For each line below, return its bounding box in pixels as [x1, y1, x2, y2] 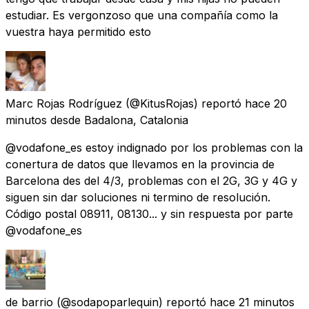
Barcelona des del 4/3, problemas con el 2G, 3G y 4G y [6, 173, 297, 188]
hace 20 [245, 96, 287, 110]
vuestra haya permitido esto [6, 24, 151, 39]
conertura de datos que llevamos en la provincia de [6, 157, 275, 171]
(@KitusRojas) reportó [126, 96, 241, 110]
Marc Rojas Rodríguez [6, 96, 122, 110]
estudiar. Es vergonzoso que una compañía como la [6, 8, 278, 22]
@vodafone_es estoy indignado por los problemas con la [6, 140, 303, 154]
